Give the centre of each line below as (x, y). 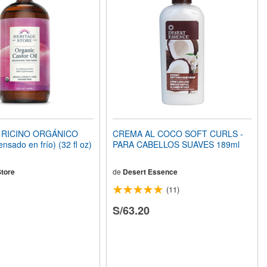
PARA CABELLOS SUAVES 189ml (176, 145)
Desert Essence (150, 172)
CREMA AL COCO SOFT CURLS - (178, 134)
